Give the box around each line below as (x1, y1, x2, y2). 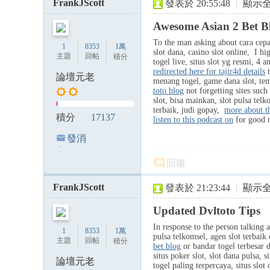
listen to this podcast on (153, 115, 233, 124)
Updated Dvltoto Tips (153, 204, 260, 217)
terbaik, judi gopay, (153, 105, 224, 115)
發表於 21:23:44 (165, 183, 230, 193)
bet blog (153, 242, 181, 251)
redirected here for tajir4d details (153, 67, 265, 76)
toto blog (153, 86, 184, 95)
